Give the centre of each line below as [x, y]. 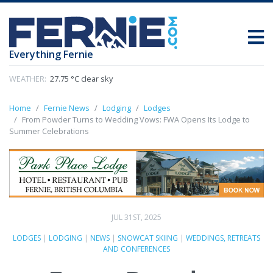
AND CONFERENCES [136, 249]
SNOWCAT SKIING [148, 238]
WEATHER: [28, 79]
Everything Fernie [51, 55]
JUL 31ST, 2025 [136, 217]
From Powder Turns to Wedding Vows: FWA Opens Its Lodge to [136, 120]
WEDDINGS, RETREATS [223, 238]
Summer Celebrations [49, 131]
